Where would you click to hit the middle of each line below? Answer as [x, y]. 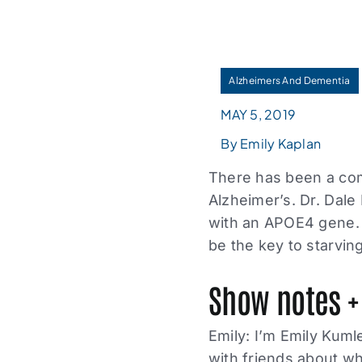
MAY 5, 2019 [259, 115]
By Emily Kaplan [271, 144]
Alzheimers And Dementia [290, 81]
